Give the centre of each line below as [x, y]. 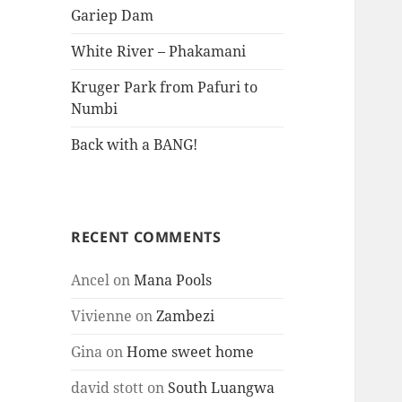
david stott [108, 388]
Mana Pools [173, 280]
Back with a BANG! [135, 145]
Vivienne [102, 316]
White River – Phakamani [159, 52]
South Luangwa [222, 388]
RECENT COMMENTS [146, 237]
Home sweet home [191, 352]
